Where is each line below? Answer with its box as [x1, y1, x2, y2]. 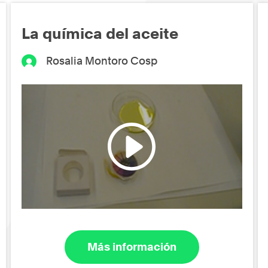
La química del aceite [22, 24, 179, 42]
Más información [87, 240, 176, 254]
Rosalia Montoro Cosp [45, 54, 157, 67]
